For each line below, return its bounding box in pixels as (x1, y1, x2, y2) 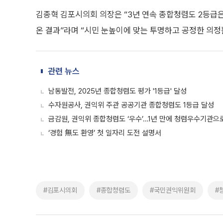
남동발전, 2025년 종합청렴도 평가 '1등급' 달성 (48, 87, 187, 96)
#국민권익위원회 (150, 186, 196, 194)
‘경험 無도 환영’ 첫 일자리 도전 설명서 (48, 128, 161, 137)
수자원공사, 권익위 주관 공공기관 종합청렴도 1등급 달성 (48, 101, 214, 110)
